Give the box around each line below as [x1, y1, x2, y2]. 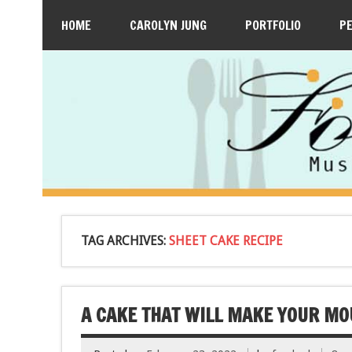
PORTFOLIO [244, 16, 301, 34]
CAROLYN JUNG [129, 16, 207, 34]
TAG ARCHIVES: [80, 233, 169, 248]
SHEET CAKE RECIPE [168, 233, 283, 248]
